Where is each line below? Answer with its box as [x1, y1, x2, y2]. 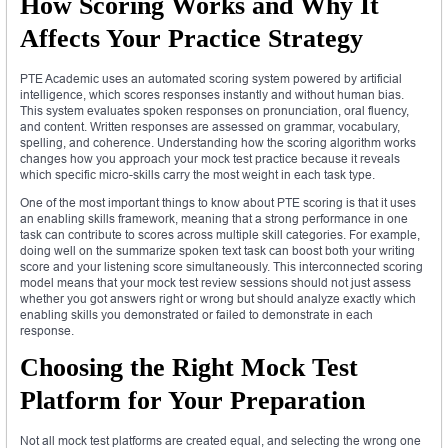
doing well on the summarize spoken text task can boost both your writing [20, 242, 415, 258]
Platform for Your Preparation [20, 385, 365, 415]
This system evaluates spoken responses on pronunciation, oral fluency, [20, 102, 409, 118]
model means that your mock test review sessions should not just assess [20, 274, 411, 290]
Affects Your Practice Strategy [20, 23, 363, 53]
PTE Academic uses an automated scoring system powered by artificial [20, 70, 402, 86]
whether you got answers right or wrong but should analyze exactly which [20, 290, 416, 306]
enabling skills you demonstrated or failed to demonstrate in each [20, 306, 373, 322]
